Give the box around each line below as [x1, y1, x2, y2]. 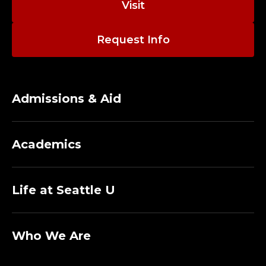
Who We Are [12, 229, 91, 243]
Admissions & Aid [12, 91, 121, 106]
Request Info [96, 33, 170, 47]
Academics [12, 137, 81, 152]
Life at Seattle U [12, 183, 115, 198]
